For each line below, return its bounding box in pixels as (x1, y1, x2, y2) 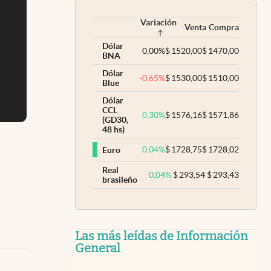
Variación (140, 18, 177, 27)
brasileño (102, 175, 137, 184)
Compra (209, 22, 239, 32)
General (75, 241, 120, 255)
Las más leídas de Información (75, 229, 248, 243)
